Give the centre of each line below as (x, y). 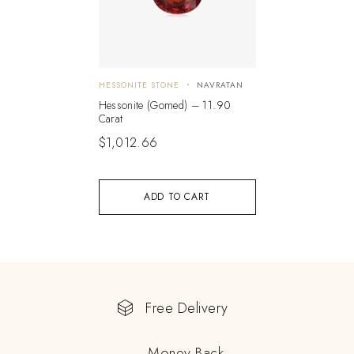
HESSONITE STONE (139, 85)
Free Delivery (187, 308)
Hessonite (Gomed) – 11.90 (165, 105)
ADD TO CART (177, 196)
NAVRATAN (220, 85)
